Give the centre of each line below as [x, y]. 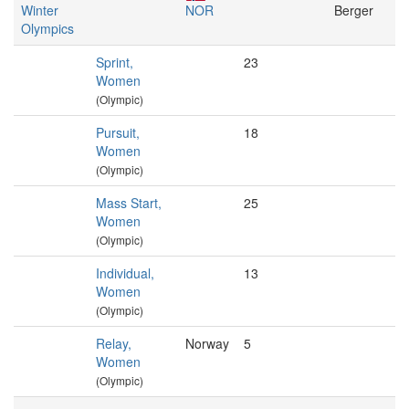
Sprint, [115, 62]
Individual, [125, 273]
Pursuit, [118, 132]
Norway [207, 343]
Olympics [47, 28]
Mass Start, [129, 203]
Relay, [114, 343]
